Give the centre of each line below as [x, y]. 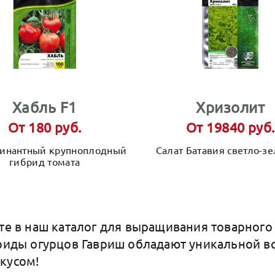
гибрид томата [45, 161]
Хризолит [230, 107]
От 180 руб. [45, 127]
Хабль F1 [45, 107]
